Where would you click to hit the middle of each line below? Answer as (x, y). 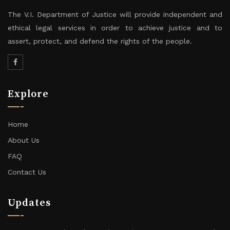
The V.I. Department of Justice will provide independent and (115, 14)
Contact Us (27, 172)
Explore (28, 94)
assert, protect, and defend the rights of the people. (100, 41)
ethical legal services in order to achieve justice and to (115, 28)
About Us (24, 140)
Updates (29, 203)
